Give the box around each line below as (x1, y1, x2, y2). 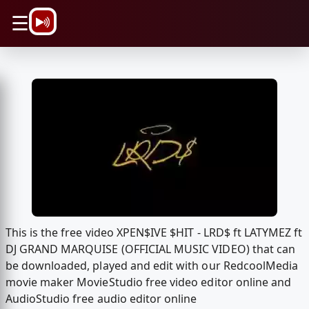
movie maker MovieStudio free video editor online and (5, 275, 292, 290)
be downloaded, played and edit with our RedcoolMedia (5, 258, 299, 274)
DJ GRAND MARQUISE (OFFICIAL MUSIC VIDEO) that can (5, 241, 296, 257)
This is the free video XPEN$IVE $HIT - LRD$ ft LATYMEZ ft (5, 225, 303, 241)
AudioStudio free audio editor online (5, 291, 197, 307)
